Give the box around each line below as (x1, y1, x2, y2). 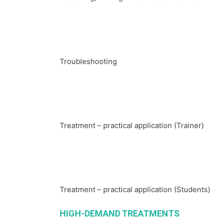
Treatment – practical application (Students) (60, 185, 210, 195)
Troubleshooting (60, 56, 117, 66)
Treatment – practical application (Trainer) (60, 121, 204, 131)
